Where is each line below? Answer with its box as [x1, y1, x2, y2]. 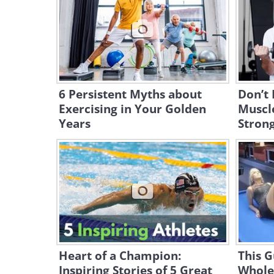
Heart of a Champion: [59, 248, 181, 264]
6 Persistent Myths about [59, 86, 202, 102]
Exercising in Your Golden [59, 101, 206, 117]
